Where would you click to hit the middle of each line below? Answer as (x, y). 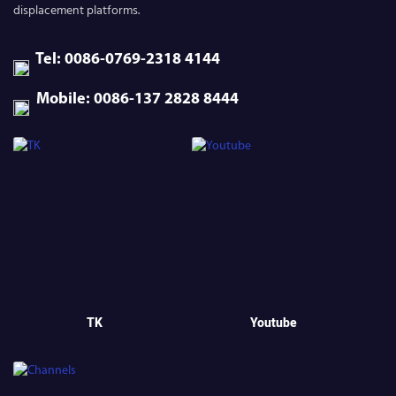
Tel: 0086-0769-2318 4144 (125, 60)
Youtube (273, 323)
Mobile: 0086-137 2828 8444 (134, 99)
